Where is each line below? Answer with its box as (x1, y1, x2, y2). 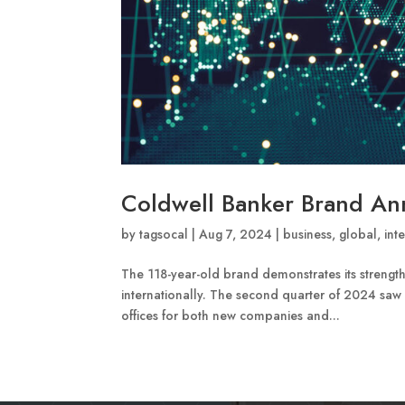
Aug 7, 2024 (199, 225, 273, 244)
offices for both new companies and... (121, 306, 341, 325)
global (339, 225, 378, 244)
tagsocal (139, 225, 189, 244)
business (283, 225, 333, 244)
